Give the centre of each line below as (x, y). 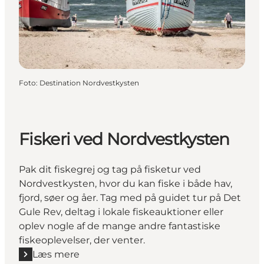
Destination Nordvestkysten (89, 83)
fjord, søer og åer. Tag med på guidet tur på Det (130, 197)
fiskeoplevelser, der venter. (82, 240)
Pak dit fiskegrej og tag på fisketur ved (110, 169)
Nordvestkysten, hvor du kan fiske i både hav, (126, 183)
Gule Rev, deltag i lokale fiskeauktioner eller (121, 212)
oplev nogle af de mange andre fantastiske (120, 226)
